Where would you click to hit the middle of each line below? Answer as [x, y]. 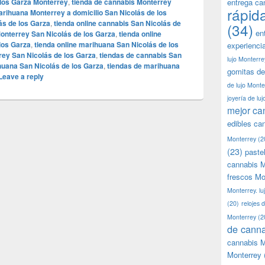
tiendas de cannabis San [140, 55]
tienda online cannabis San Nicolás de [117, 23]
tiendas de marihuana [143, 66]
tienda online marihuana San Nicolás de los [106, 44]
